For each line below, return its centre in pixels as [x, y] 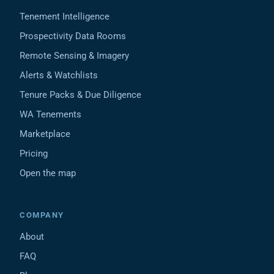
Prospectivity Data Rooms [73, 36]
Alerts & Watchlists [59, 75]
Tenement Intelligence [65, 17]
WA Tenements [50, 114]
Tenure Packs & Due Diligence [80, 95]
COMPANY [42, 215]
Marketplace [45, 134]
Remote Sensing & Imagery [74, 56]
